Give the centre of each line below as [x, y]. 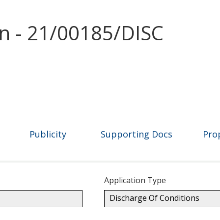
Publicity [48, 134]
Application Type [135, 180]
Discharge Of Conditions [154, 198]
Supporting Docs [137, 134]
